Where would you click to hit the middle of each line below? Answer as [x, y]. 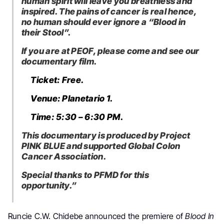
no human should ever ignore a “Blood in [104, 21]
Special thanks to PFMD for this [85, 174]
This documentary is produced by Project [106, 135]
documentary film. [59, 61]
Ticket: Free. [57, 79]
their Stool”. [46, 32]
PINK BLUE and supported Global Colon [101, 145]
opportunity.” [49, 185]
